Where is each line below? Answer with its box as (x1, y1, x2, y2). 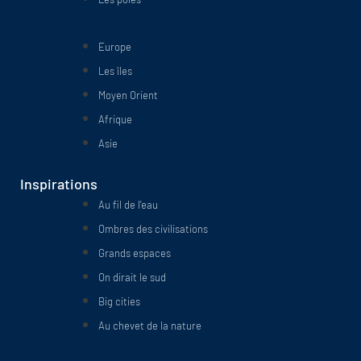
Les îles (98, 64, 132, 77)
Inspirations (20, 175, 98, 193)
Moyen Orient (98, 88, 158, 102)
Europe (98, 39, 131, 53)
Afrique (98, 112, 132, 126)
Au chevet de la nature (98, 319, 201, 333)
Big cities (98, 295, 140, 309)
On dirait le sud (98, 271, 166, 284)
